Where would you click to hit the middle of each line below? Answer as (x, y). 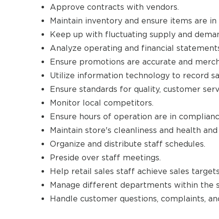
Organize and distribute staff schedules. (128, 144)
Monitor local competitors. (102, 103)
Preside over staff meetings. (105, 158)
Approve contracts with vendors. (114, 7)
